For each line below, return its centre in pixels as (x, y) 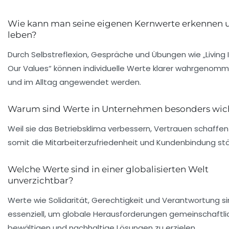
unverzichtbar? (41, 180)
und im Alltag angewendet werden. (74, 82)
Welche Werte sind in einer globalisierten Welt (108, 169)
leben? (22, 35)
